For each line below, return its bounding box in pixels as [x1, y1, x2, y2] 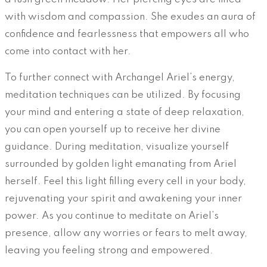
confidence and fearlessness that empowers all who [5, 29, 249, 39]
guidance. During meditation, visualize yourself [5, 141, 229, 152]
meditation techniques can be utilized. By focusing [5, 89, 241, 100]
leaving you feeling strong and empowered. [5, 245, 213, 256]
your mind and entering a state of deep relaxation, [5, 107, 244, 117]
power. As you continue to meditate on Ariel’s [5, 210, 219, 221]
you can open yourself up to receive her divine [5, 124, 221, 135]
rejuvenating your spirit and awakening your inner [5, 193, 242, 204]
